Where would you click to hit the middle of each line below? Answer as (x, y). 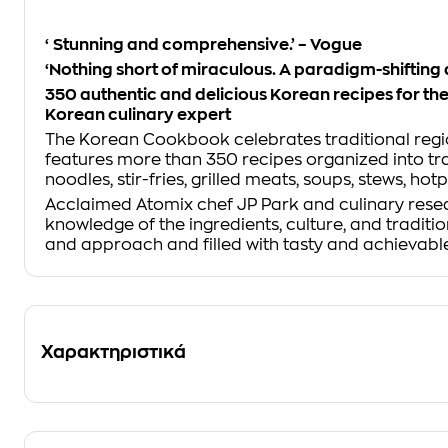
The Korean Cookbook (137, 140)
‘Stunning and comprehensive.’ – (177, 45)
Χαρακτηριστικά (113, 352)
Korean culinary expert (138, 115)
